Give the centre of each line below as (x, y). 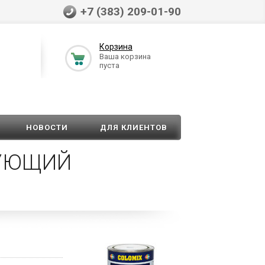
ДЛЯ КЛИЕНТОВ (134, 128)
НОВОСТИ (47, 128)
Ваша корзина (125, 57)
